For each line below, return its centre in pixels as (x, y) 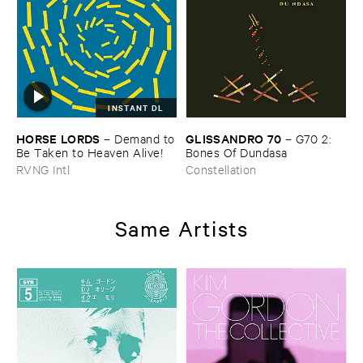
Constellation (221, 169)
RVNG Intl (43, 169)
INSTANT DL (136, 107)
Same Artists (181, 228)
